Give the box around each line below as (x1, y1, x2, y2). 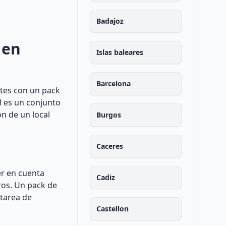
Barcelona (96, 79, 131, 88)
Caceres (96, 141, 123, 151)
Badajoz (96, 16, 124, 26)
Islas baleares (96, 47, 143, 57)
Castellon (96, 204, 129, 213)
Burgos (96, 110, 121, 120)
